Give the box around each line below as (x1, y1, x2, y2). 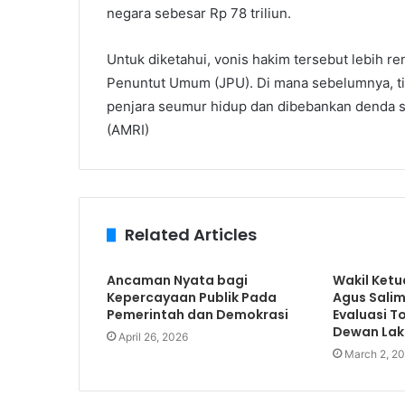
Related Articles (125, 223, 257, 246)
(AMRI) (107, 121, 149, 138)
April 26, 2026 (118, 330, 188, 344)
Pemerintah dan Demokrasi (107, 306, 288, 324)
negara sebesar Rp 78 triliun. (107, 5, 291, 22)
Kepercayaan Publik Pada (107, 288, 277, 306)
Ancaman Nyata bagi (107, 271, 248, 289)
